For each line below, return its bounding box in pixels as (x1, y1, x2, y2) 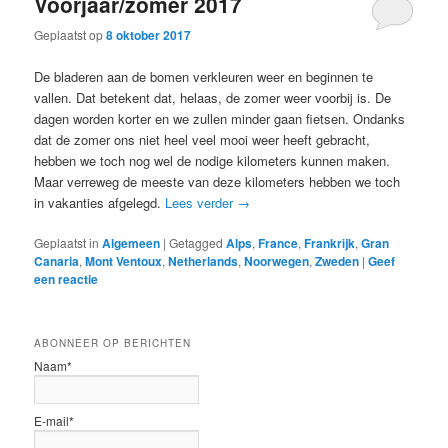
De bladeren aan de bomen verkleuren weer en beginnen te (34, 66, 374, 86)
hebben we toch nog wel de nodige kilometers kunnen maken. (34, 150, 391, 170)
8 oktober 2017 (106, 26, 192, 45)
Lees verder (165, 192, 238, 212)
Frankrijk (304, 233, 356, 252)
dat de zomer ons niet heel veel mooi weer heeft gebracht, (34, 129, 371, 149)
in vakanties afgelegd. (34, 192, 166, 212)
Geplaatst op (34, 26, 107, 44)
